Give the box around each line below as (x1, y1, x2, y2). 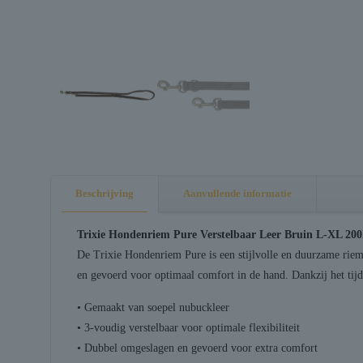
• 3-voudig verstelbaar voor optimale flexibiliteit (76, 321, 300, 334)
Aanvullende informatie (183, 186, 292, 199)
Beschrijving (75, 186, 134, 199)
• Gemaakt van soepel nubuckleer (76, 301, 229, 314)
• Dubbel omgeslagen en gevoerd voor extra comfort (76, 341, 318, 354)
